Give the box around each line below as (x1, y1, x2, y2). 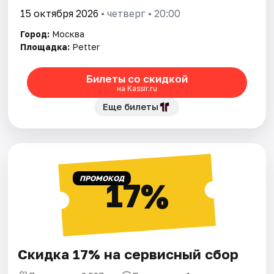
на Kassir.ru (116, 83, 157, 93)
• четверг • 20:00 (98, 7, 181, 20)
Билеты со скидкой (86, 72, 188, 85)
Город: (20, 29, 50, 40)
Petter (72, 42, 100, 53)
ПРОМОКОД (79, 174, 124, 183)
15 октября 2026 (20, 7, 99, 20)
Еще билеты (103, 101, 159, 113)
